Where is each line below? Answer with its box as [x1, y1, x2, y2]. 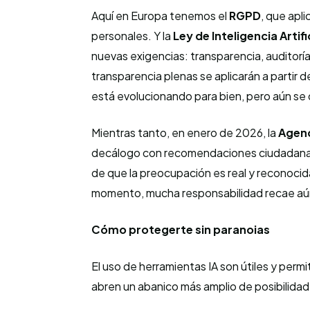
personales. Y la [91, 28, 173, 43]
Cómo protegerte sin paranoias [91, 222, 270, 237]
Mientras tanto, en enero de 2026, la [91, 125, 278, 140]
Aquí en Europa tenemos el [91, 8, 229, 23]
